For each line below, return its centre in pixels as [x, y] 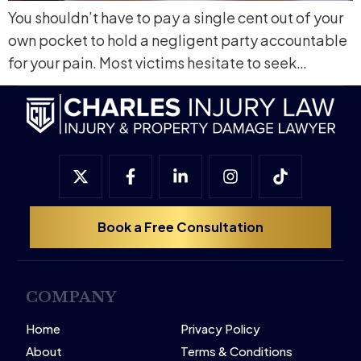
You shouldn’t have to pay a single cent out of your [176, 17]
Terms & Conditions [237, 351]
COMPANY [71, 298]
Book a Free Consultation [180, 227]
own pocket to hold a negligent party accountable [178, 39]
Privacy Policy [220, 329]
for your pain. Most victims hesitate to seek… [158, 62]
